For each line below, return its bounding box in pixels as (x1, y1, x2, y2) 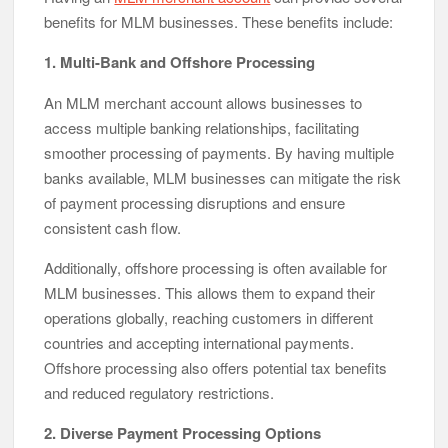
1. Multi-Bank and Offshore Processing (44, 50, 316, 73)
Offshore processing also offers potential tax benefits (44, 356, 388, 378)
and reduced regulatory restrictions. (44, 381, 275, 403)
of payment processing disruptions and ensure (44, 191, 346, 213)
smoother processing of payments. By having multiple (44, 141, 395, 163)
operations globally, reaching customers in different (44, 306, 374, 328)
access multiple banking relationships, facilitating (44, 116, 360, 138)
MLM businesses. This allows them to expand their (44, 281, 376, 303)
